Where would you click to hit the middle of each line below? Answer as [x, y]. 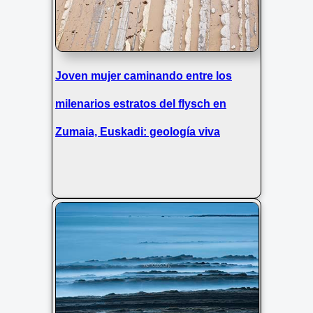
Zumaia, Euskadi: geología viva [138, 132]
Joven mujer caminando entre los [144, 76]
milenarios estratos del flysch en [141, 104]
